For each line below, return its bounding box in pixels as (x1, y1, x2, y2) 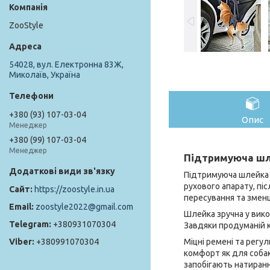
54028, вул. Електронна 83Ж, (9, 60, 124, 70)
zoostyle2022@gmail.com (36, 202, 133, 212)
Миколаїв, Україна (9, 70, 80, 80)
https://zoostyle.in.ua (34, 184, 115, 195)
